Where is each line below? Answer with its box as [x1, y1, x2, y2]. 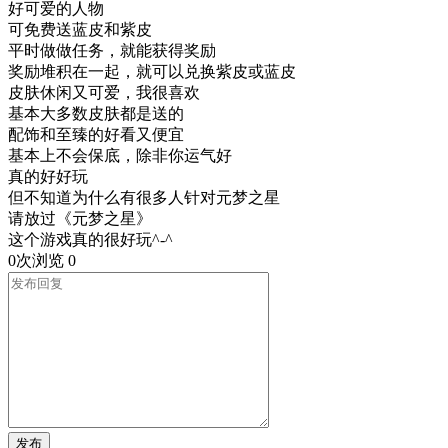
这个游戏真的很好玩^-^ [8, 230, 173, 248]
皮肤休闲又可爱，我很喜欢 [8, 83, 200, 101]
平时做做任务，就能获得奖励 [8, 41, 216, 59]
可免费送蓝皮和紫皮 [8, 20, 152, 38]
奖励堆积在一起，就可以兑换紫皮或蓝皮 [8, 62, 296, 80]
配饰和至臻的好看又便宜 [8, 125, 184, 143]
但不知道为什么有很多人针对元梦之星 [8, 188, 280, 206]
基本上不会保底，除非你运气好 [8, 146, 232, 164]
